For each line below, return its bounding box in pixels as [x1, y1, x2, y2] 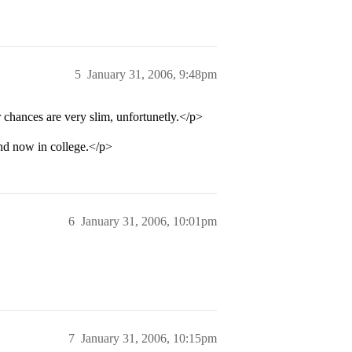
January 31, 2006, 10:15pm [81, 332, 217, 345]
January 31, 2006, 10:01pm [81, 214, 217, 228]
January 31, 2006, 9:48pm [87, 68, 217, 81]
